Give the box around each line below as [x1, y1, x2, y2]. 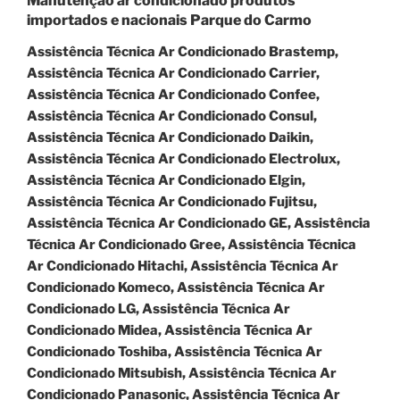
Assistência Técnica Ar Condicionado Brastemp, [27, 43, 338, 60]
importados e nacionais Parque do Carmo [27, 11, 312, 29]
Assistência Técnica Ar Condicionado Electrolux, [27, 150, 340, 167]
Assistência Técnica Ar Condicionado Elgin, [27, 171, 305, 188]
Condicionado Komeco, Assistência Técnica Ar [27, 279, 325, 296]
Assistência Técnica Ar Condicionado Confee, [27, 86, 320, 103]
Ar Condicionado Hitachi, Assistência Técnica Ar [27, 257, 338, 274]
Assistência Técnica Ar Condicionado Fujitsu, [27, 193, 317, 210]
